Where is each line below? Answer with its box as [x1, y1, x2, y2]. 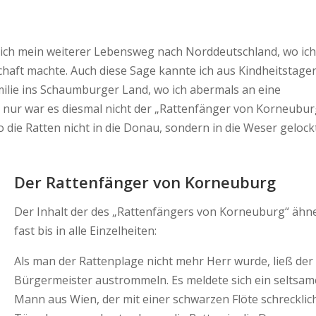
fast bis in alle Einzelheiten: [14, 222, 157, 238]
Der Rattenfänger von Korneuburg [14, 171, 276, 193]
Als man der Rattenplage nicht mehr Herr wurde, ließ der [14, 253, 314, 269]
